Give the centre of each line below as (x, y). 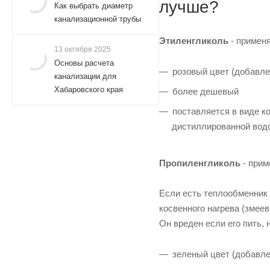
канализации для (85, 76)
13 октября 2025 (83, 49)
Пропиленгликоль (200, 163)
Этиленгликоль (194, 40)
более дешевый (206, 91)
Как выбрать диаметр (93, 6)
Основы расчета (84, 63)
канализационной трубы (98, 19)
